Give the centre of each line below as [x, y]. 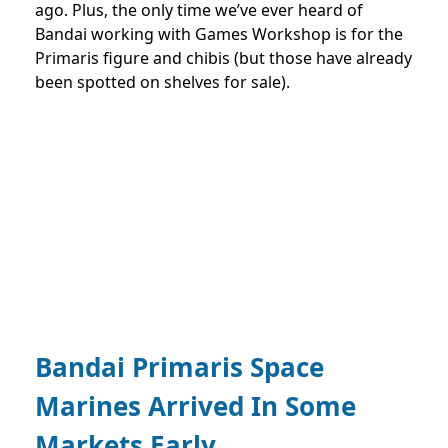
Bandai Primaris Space [179, 367]
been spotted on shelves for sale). [162, 82]
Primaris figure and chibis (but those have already [223, 58]
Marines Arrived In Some [195, 406]
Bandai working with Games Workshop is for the [219, 34]
